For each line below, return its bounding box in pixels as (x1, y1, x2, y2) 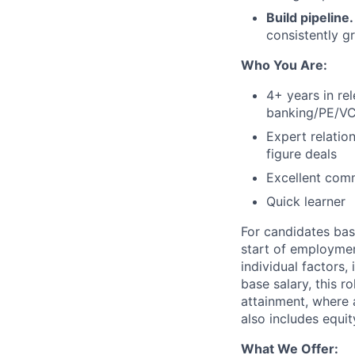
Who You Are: (241, 57, 327, 73)
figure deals (266, 146, 337, 162)
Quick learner (266, 193, 345, 209)
